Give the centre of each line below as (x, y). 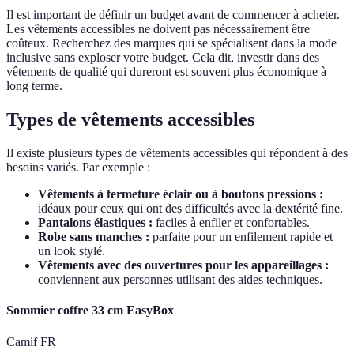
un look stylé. (72, 251)
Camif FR (31, 341)
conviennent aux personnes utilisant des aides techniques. (180, 280)
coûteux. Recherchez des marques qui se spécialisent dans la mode (171, 43)
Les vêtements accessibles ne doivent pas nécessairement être (158, 29)
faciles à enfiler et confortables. (231, 223)
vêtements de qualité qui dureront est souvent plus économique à (166, 72)
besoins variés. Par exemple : (78, 168)
